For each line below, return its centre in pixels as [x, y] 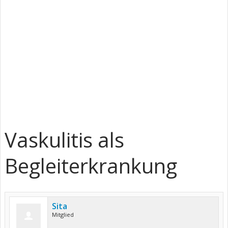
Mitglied [63, 215]
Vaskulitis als [64, 140]
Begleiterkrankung [91, 166]
